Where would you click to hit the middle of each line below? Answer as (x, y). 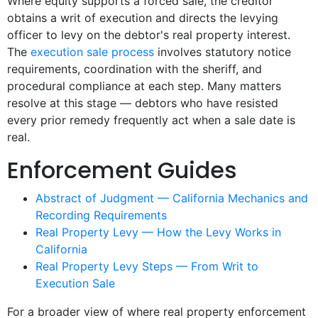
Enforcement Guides (122, 170)
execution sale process (92, 52)
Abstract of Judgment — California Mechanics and (172, 198)
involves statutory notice (223, 52)
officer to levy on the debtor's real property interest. (149, 35)
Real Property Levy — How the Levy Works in (158, 232)
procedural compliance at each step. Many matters (144, 86)
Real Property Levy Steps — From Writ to (147, 267)
